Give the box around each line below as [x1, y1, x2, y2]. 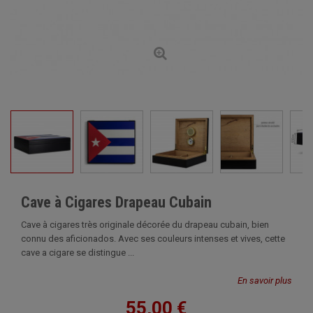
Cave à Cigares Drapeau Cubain [21, 194, 212, 211]
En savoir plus [238, 275, 292, 286]
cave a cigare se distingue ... [21, 247, 134, 258]
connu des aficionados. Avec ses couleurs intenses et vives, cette [21, 233, 285, 244]
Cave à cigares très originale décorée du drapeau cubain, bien [21, 219, 269, 230]
